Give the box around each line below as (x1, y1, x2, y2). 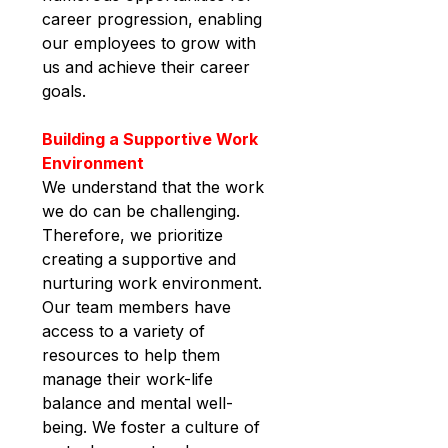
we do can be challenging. (42, 201, 245, 222)
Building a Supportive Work (42, 129, 262, 150)
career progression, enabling (42, 9, 267, 30)
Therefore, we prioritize (42, 225, 228, 246)
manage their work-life (42, 369, 218, 390)
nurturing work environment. (42, 273, 267, 294)
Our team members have (42, 297, 236, 318)
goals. (42, 81, 86, 102)
